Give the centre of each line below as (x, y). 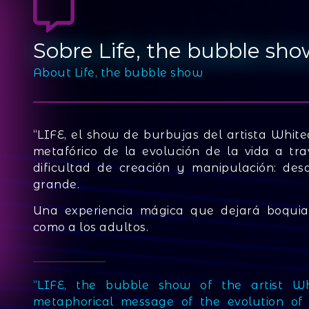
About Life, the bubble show (118, 72)
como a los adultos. (90, 228)
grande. (56, 184)
